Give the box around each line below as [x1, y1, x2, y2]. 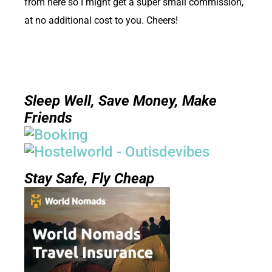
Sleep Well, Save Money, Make [24, 92, 217, 110]
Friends [24, 109, 72, 127]
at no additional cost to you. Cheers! [24, 15, 178, 27]
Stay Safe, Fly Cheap [24, 170, 154, 188]
